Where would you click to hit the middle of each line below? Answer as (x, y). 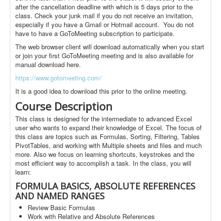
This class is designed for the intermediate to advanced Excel (104, 119)
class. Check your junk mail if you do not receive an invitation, (104, 16)
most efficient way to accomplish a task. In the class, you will (103, 163)
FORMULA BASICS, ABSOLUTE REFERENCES (105, 186)
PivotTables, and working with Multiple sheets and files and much (109, 145)
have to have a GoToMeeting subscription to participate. (95, 33)
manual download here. (48, 64)
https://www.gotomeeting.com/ (58, 78)
